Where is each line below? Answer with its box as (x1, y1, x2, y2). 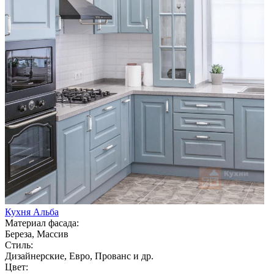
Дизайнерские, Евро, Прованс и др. (5, 250, 154, 261)
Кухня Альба (5, 206, 59, 217)
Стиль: (5, 239, 33, 250)
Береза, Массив (5, 228, 68, 239)
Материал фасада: (5, 217, 79, 228)
